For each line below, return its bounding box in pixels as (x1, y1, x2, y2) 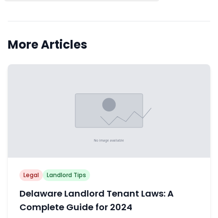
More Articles (8, 36, 87, 53)
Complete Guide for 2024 (19, 200, 132, 213)
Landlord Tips (47, 170, 86, 179)
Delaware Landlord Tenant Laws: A (19, 187, 174, 200)
